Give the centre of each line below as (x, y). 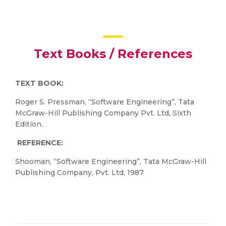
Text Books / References (113, 54)
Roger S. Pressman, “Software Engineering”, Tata (105, 102)
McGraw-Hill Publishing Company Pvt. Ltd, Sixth (103, 113)
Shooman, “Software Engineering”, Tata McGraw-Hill (111, 161)
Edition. (29, 124)
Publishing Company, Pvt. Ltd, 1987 (79, 173)
